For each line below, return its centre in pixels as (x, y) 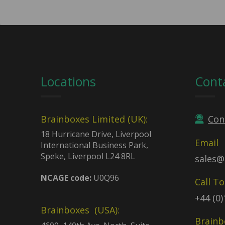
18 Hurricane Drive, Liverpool (96, 134)
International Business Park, (94, 145)
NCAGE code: (66, 178)
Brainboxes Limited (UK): (94, 119)
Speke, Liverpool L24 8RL (88, 156)
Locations (68, 81)
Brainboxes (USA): (80, 210)
